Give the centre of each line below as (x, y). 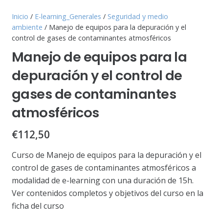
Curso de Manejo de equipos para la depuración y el (107, 155)
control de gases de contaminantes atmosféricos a (104, 168)
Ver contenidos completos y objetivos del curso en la (108, 193)
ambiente (27, 27)
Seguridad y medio (138, 16)
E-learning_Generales (68, 16)
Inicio (20, 16)
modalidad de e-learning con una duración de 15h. (103, 181)
